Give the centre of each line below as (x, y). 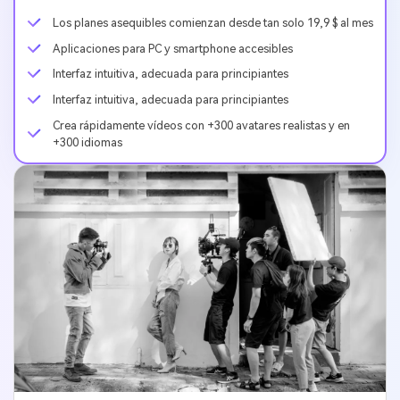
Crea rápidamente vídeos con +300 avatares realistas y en (201, 125)
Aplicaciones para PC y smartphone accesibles (172, 48)
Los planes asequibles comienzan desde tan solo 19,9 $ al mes (212, 22)
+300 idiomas (87, 142)
